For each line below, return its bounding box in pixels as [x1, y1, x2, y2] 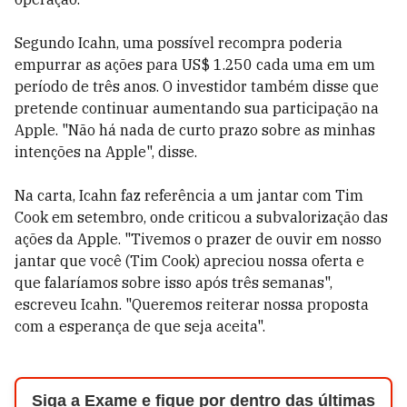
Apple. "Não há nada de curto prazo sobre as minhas [15, 121, 375, 139]
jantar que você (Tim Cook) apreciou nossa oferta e [15, 252, 364, 270]
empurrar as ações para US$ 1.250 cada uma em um [15, 55, 375, 74]
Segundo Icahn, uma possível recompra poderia [15, 34, 342, 52]
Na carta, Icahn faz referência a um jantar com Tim [15, 186, 363, 204]
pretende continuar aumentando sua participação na [15, 99, 379, 117]
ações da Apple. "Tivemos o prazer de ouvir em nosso [15, 230, 382, 248]
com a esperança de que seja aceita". [15, 317, 265, 335]
